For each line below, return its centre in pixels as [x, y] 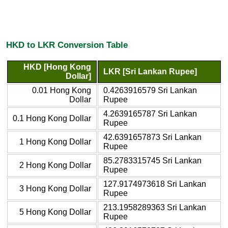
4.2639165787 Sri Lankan [150, 113]
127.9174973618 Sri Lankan [155, 184]
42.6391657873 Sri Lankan [152, 137]
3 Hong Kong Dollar [55, 188]
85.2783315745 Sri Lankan [152, 160]
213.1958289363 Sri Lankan [155, 207]
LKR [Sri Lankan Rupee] [150, 71]
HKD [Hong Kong [57, 67]
